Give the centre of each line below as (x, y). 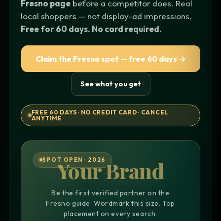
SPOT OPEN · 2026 (74, 160)
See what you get (110, 83)
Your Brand (110, 170)
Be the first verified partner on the (110, 193)
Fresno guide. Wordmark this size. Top (110, 203)
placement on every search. (110, 213)
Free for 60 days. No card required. (91, 29)
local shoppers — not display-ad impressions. (106, 16)
